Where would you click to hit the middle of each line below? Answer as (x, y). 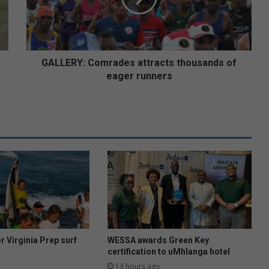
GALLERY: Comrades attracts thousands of (139, 62)
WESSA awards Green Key (158, 240)
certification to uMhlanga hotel (168, 251)
